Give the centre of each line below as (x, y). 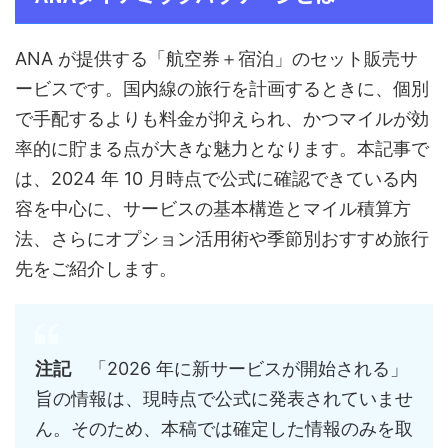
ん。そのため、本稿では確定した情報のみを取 (224, 429)
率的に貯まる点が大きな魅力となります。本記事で (222, 149)
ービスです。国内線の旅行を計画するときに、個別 (222, 89)
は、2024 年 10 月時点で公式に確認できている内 (216, 179)
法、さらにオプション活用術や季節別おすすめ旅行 (222, 239)
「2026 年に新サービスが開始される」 (239, 369)
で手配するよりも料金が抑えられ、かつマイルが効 (222, 119)
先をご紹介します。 (96, 269)
